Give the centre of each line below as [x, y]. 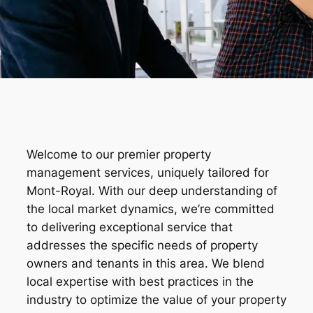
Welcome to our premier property [119, 155]
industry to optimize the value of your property [156, 300]
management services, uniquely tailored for [148, 173]
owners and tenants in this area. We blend [146, 264]
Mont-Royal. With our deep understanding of [152, 191]
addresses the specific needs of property [142, 246]
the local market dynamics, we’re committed [151, 209]
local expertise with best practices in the [140, 282]
